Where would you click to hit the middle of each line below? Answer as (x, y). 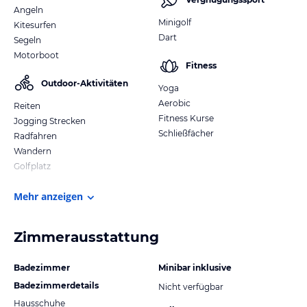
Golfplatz (32, 166)
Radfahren (35, 136)
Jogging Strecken (50, 121)
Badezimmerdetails (56, 285)
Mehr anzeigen (48, 196)
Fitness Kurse (186, 118)
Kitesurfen (35, 25)
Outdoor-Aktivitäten (85, 83)
